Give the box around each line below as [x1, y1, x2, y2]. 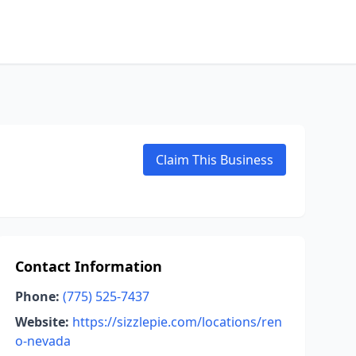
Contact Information [14, 257, 162, 276]
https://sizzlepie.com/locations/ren [72, 313, 282, 331]
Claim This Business [156, 151, 273, 168]
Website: [14, 313, 69, 331]
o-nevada [14, 332, 71, 350]
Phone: [14, 288, 60, 305]
